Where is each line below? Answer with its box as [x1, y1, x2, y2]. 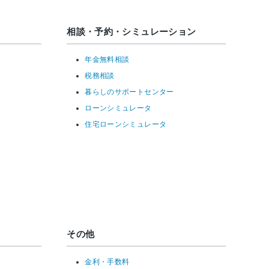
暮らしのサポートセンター [85, 87, 174, 96]
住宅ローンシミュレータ [85, 119, 167, 128]
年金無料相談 [85, 55, 130, 64]
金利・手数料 [85, 257, 130, 266]
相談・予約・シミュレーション [67, 26, 196, 37]
